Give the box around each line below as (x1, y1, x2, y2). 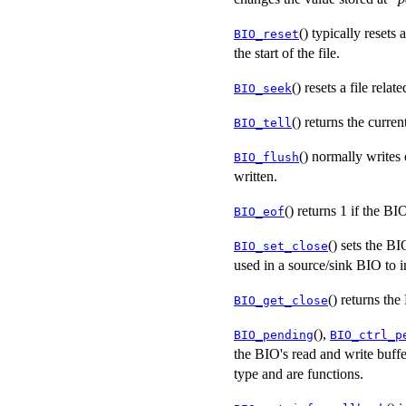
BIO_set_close (234, 238, 328, 253)
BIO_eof (234, 204, 285, 218)
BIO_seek (234, 81, 292, 95)
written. (234, 168, 277, 184)
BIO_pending (234, 327, 314, 342)
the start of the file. (234, 44, 340, 61)
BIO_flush (234, 150, 299, 164)
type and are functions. (234, 365, 363, 382)
